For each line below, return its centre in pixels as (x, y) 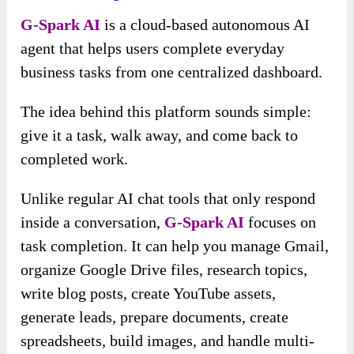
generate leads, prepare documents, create (155, 316)
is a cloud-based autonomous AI (205, 24)
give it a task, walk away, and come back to (160, 135)
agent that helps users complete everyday (153, 48)
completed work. (75, 158)
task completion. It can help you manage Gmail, (175, 245)
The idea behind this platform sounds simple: (166, 111)
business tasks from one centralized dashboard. (172, 72)
